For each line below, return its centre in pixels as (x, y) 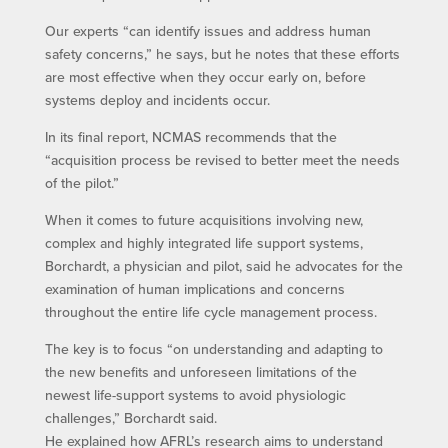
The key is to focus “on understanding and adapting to (213, 349)
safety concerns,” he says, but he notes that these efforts (222, 54)
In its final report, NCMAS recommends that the (190, 137)
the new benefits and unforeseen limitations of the (200, 372)
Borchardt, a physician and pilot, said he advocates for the (223, 266)
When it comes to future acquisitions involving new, (203, 220)
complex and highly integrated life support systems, (203, 243)
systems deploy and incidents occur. (157, 100)
